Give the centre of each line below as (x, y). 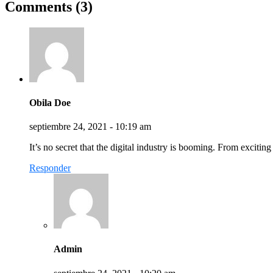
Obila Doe (50, 102)
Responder (50, 168)
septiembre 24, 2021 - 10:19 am (90, 127)
